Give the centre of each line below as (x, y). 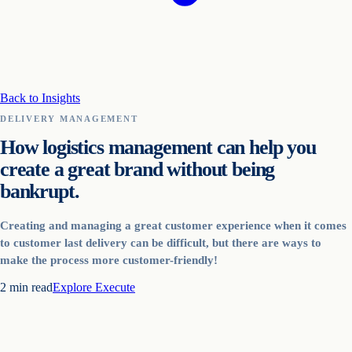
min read (29, 287)
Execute (115, 287)
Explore (74, 287)
